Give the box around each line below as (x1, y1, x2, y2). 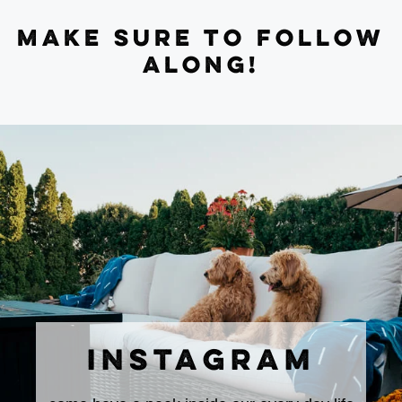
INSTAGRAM (86, 338, 316, 384)
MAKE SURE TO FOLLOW (17, 21, 385, 57)
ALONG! (142, 48, 260, 84)
